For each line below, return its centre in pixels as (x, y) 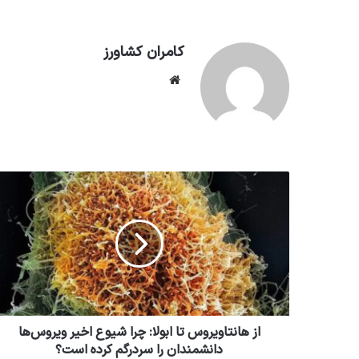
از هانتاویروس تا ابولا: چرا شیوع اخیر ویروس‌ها (139, 333)
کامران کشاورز (144, 53)
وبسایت (146, 80)
